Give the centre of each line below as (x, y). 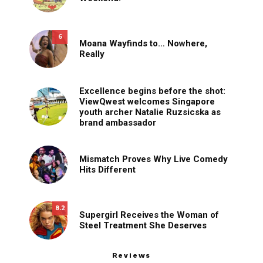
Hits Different (107, 170)
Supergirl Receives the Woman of (149, 215)
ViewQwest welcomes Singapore (147, 101)
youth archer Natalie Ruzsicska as (150, 112)
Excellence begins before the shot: (152, 91)
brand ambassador (118, 122)
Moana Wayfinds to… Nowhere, (143, 44)
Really (92, 54)
